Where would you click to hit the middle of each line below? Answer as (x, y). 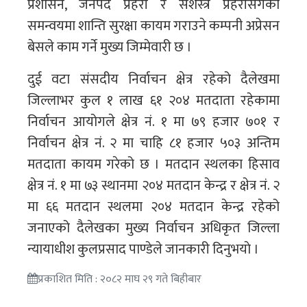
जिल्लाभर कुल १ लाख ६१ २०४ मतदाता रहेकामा (153, 100)
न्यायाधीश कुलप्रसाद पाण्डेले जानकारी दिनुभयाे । (143, 249)
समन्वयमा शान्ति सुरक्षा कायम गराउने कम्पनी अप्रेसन (153, 26)
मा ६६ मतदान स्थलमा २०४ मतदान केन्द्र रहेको (153, 207)
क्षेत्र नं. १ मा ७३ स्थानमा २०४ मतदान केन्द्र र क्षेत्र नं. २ (153, 185)
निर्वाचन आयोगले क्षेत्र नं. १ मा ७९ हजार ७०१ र (153, 122)
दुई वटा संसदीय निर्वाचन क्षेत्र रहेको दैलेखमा (153, 79)
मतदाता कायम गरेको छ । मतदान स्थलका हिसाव (153, 164)
